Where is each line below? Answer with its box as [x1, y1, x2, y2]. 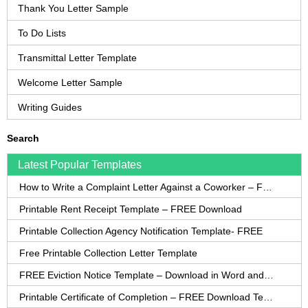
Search [7, 133, 39, 144]
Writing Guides [18, 102, 82, 113]
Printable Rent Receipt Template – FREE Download [19, 203, 242, 215]
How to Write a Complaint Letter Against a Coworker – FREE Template [263, 181, 272, 193]
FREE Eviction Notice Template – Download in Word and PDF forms [264, 269, 274, 281]
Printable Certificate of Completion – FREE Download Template [263, 291, 273, 303]
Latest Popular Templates [18, 159, 142, 171]
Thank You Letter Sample [18, 3, 129, 14]
